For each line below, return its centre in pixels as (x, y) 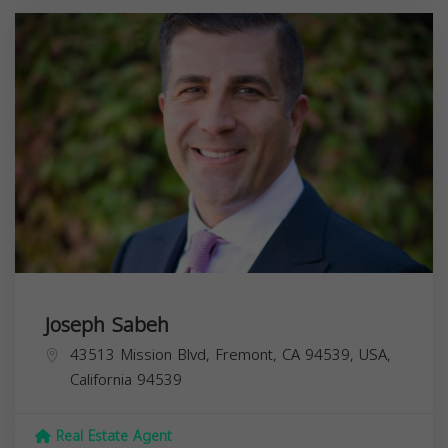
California (101, 379)
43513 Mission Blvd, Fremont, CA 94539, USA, (230, 354)
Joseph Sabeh (107, 324)
